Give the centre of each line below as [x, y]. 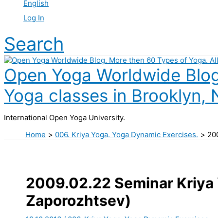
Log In [34, 18]
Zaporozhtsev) [78, 200]
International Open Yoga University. [64, 118]
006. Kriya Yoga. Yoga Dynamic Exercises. [127, 135]
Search [34, 44]
